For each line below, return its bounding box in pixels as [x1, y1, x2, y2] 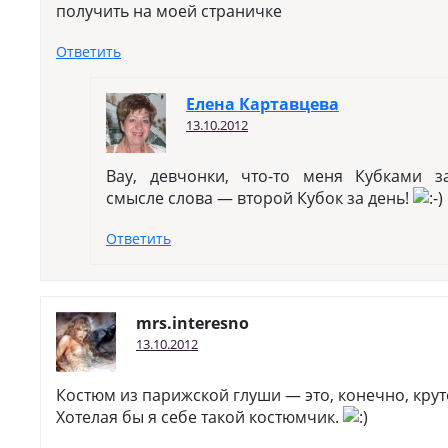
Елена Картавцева [186, 93, 339, 115]
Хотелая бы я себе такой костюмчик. [56, 406, 343, 428]
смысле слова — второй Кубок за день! [106, 187, 413, 209]
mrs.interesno [136, 312, 249, 334]
